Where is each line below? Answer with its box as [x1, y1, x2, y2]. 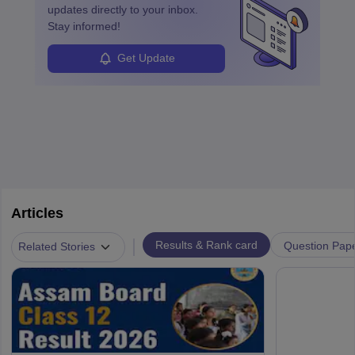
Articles [10, 204, 63, 221]
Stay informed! [48, 19, 120, 32]
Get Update [116, 52, 175, 65]
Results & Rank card [155, 238, 258, 251]
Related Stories [17, 240, 95, 254]
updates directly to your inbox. [48, 2, 198, 16]
